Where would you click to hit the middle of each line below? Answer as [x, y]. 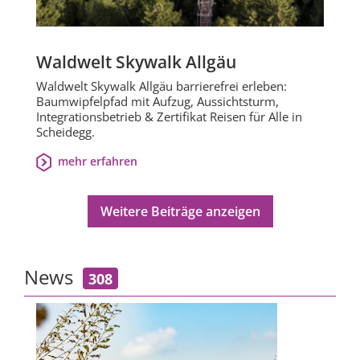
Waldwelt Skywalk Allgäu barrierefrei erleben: [162, 86]
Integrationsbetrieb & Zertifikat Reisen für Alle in [169, 116]
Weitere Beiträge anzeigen [180, 211]
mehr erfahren [97, 161]
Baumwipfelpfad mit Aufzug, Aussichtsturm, [157, 101]
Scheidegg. [65, 131]
